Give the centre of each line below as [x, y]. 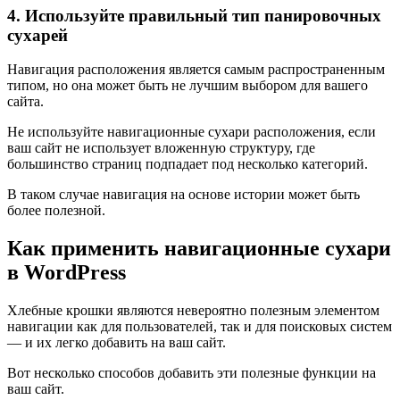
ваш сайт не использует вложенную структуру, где [161, 148]
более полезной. [56, 211]
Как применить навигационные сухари [199, 249]
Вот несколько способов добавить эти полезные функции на [192, 373]
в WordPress [67, 273]
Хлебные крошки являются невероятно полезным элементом [193, 311]
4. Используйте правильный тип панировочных [194, 15]
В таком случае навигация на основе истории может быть [183, 195]
